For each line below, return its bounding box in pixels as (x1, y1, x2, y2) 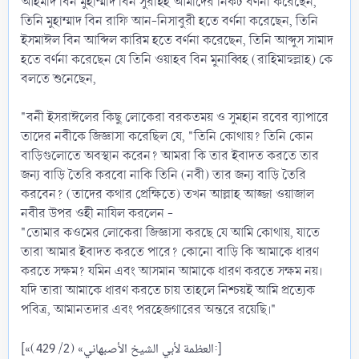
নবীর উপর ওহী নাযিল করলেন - (21, 204, 173, 223)
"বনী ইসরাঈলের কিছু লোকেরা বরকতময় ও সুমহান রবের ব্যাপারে (21, 107, 329, 127)
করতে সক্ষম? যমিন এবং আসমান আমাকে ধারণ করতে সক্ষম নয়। (21, 261, 322, 280)
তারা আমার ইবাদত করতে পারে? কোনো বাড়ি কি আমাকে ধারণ (21, 242, 319, 261)
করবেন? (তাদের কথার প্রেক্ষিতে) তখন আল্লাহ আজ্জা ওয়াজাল (21, 184, 314, 204)
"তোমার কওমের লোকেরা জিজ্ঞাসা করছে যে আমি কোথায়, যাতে (21, 223, 320, 242)
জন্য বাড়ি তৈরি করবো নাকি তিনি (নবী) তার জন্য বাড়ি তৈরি (21, 165, 306, 184)
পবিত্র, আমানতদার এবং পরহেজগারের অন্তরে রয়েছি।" (21, 300, 276, 319)
